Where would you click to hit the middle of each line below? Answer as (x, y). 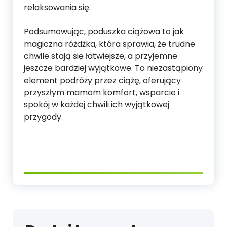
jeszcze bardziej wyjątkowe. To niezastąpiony (113, 68)
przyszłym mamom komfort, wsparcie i (102, 92)
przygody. (43, 117)
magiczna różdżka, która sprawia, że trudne (109, 44)
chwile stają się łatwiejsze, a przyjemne (101, 56)
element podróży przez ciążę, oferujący (102, 80)
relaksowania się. (57, 7)
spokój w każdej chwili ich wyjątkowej (97, 104)
